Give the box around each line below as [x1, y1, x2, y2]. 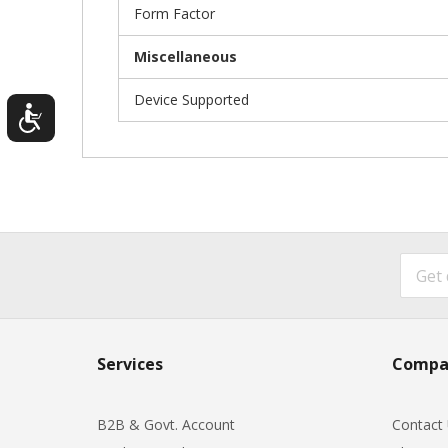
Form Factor [134, 3, 215, 23]
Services [97, 352, 163, 375]
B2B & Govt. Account [97, 414, 235, 434]
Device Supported [134, 89, 249, 109]
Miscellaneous [134, 46, 237, 66]
